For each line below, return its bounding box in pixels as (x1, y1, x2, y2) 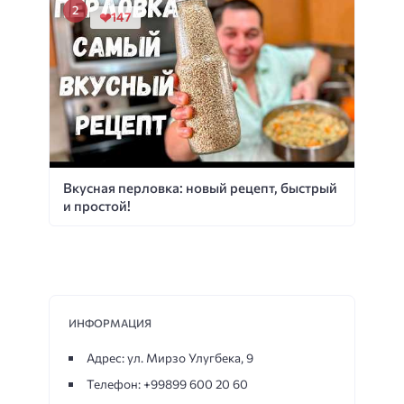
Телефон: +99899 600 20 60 (86, 375, 248, 391)
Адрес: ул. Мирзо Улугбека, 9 (86, 350, 253, 366)
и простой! (63, 197, 131, 215)
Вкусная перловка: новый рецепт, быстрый (63, 179, 337, 197)
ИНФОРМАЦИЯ (69, 317, 151, 330)
